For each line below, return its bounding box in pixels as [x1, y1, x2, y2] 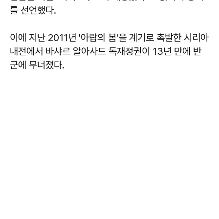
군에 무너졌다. [10, 59, 67, 71]
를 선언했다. [10, 4, 59, 16]
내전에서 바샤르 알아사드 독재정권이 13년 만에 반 [10, 45, 201, 57]
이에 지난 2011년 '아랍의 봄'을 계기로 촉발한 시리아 [10, 31, 209, 44]
